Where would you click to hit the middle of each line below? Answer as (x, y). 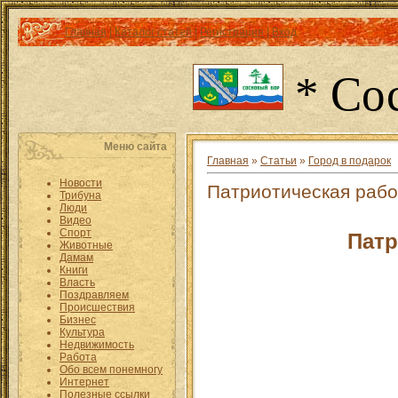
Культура (82, 332)
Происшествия (97, 307)
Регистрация (232, 32)
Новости (81, 183)
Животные (86, 245)
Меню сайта (135, 147)
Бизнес (78, 320)
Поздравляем (94, 295)
